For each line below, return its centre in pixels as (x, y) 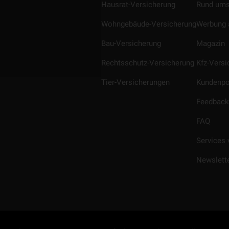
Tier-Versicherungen (135, 83)
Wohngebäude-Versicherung (149, 24)
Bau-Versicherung (131, 44)
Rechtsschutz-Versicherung (148, 63)
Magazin (211, 44)
